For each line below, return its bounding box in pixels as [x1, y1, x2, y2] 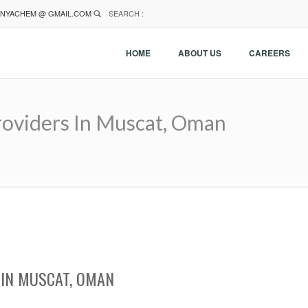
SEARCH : [107, 8, 144, 19]
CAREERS [249, 47, 290, 59]
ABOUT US [178, 47, 221, 59]
